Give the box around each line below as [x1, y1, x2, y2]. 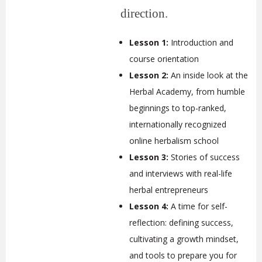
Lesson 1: [129, 37, 169, 49]
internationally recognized [129, 119, 227, 130]
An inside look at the [168, 70, 249, 81]
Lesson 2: [129, 70, 169, 81]
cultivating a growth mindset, [129, 233, 239, 245]
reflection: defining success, [129, 217, 234, 229]
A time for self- [168, 201, 228, 212]
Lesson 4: [129, 201, 169, 212]
